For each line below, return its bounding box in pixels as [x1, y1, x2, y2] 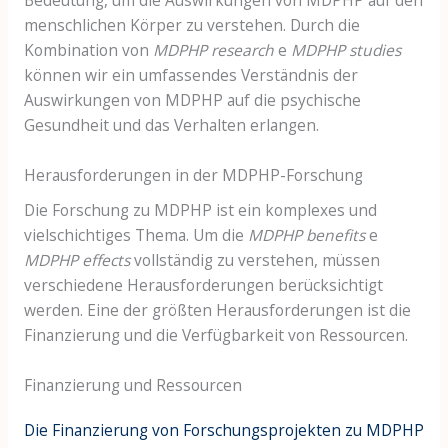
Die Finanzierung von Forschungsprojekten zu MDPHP [23, 419, 424, 442]
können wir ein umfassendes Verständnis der [23, 63, 358, 86]
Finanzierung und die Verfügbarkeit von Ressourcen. [23, 324, 408, 347]
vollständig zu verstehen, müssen [129, 249, 380, 272]
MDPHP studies [290, 38, 401, 61]
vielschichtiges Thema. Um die [23, 224, 248, 247]
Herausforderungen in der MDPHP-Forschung [23, 163, 363, 186]
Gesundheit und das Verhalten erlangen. [23, 113, 319, 136]
